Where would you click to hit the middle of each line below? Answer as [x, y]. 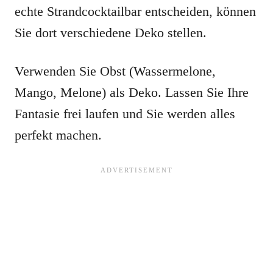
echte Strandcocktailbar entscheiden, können [135, 12]
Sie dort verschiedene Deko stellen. [111, 33]
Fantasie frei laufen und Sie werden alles [125, 114]
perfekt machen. [58, 135]
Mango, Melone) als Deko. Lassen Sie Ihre [132, 93]
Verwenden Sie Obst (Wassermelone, [115, 71]
